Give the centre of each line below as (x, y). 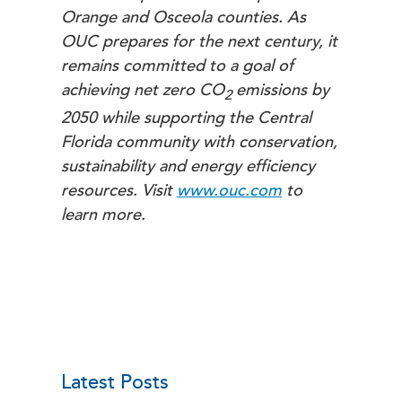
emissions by (283, 91)
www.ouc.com (229, 191)
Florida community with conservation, (199, 143)
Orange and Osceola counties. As (184, 18)
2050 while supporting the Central (186, 118)
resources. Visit (119, 191)
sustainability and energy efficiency (188, 167)
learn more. (103, 215)
